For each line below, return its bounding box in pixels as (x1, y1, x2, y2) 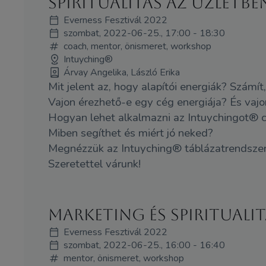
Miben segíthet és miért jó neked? (47, 125, 213, 141)
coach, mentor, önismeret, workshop (63, 40, 211, 53)
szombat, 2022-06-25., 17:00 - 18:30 (63, 27, 225, 40)
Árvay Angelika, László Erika (63, 66, 180, 80)
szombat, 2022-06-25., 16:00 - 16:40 (63, 239, 225, 252)
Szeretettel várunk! (47, 156, 144, 172)
